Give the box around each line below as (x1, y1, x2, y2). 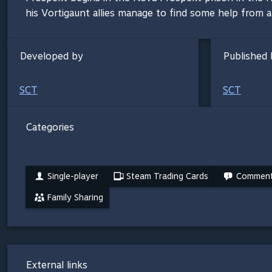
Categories (26, 121, 74, 133)
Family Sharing (47, 192, 103, 202)
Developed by (20, 50, 83, 62)
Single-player (47, 171, 98, 181)
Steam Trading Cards (126, 171, 208, 181)
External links (26, 259, 87, 271)
